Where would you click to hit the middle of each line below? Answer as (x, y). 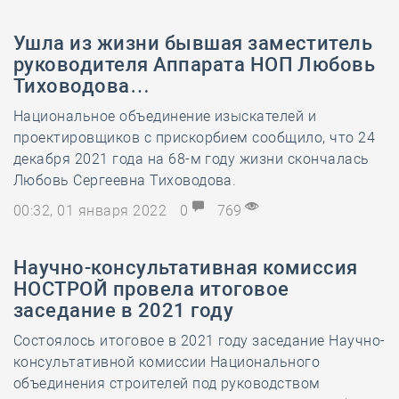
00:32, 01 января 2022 (92, 211)
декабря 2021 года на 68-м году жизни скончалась (191, 159)
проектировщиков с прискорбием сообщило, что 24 (195, 138)
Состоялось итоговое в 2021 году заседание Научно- (199, 341)
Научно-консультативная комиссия (186, 268)
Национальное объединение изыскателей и (165, 116)
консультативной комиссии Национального (167, 362)
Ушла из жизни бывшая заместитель (193, 43)
